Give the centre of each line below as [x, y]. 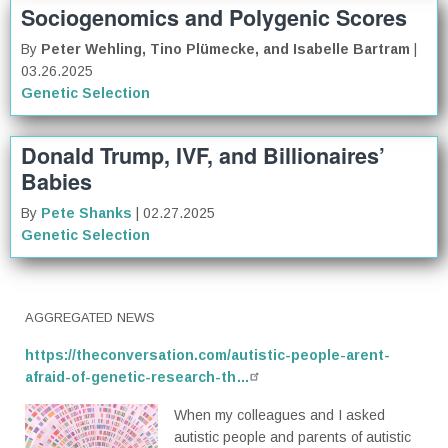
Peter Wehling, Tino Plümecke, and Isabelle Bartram [225, 49]
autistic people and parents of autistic [292, 437]
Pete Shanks [86, 213]
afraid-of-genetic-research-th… [137, 377]
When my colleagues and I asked [279, 415]
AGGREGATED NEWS [90, 318]
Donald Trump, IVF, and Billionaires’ [203, 156]
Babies [56, 182]
